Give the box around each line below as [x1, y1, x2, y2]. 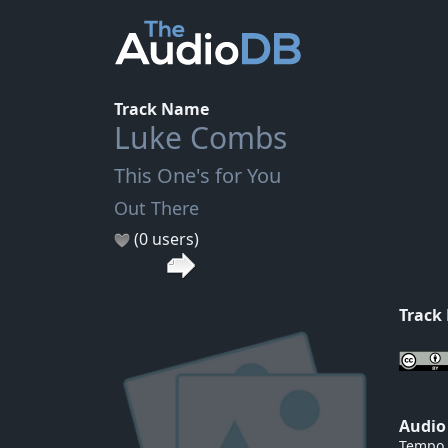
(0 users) [130, 228, 199, 250]
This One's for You [114, 162, 281, 189]
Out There [114, 196, 199, 220]
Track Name [114, 98, 209, 120]
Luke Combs [114, 117, 287, 158]
